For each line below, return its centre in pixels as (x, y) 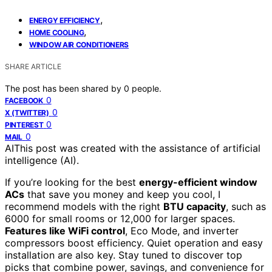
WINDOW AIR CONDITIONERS (79, 44)
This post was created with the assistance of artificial (137, 148)
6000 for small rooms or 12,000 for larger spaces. (120, 218)
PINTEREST (24, 124)
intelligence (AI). (42, 160)
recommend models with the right (84, 206)
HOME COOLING (57, 32)
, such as (246, 206)
